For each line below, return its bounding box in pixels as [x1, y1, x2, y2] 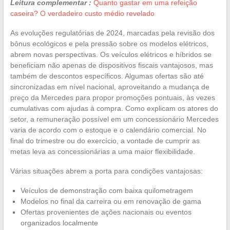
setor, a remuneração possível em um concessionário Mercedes [10, 114, 219, 123]
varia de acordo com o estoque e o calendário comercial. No [10, 125, 206, 134]
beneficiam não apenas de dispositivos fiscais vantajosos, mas [10, 61, 213, 69]
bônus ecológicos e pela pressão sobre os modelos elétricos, [10, 39, 208, 48]
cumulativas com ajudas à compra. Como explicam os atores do [10, 104, 218, 112]
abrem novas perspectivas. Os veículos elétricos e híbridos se [10, 50, 212, 59]
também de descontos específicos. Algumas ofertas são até [10, 71, 204, 80]
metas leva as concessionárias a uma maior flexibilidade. [10, 147, 195, 156]
